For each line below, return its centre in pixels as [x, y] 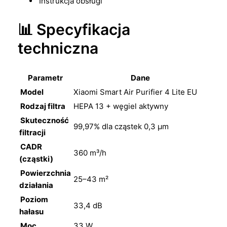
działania [36, 185]
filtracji [32, 132]
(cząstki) [36, 159]
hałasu [31, 211]
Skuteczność [45, 120]
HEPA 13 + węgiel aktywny [121, 106]
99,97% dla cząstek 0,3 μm [121, 126]
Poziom [34, 199]
